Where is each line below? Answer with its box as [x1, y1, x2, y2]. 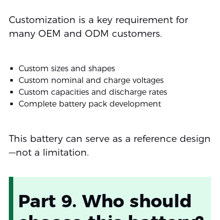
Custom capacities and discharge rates [18, 87, 167, 97]
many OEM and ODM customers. [8, 28, 162, 40]
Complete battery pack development [18, 99, 161, 109]
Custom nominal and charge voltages [18, 76, 164, 85]
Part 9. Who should [18, 190, 192, 212]
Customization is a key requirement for [8, 14, 188, 26]
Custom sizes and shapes [18, 64, 115, 74]
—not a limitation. [8, 147, 89, 159]
